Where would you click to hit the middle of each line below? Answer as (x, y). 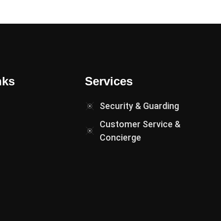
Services (109, 81)
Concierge (120, 137)
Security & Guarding (139, 106)
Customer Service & (140, 124)
